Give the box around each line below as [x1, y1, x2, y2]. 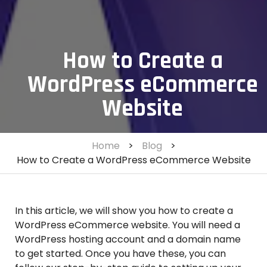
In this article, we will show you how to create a [15, 204, 233, 218]
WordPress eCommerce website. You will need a [15, 218, 240, 232]
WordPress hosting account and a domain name [15, 232, 241, 247]
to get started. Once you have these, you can [15, 247, 226, 261]
